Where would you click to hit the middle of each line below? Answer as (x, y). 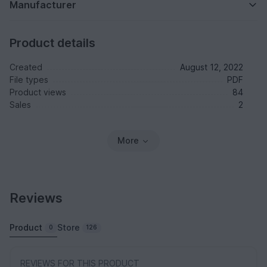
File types (29, 80)
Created (26, 67)
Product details (52, 43)
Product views (38, 92)
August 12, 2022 (212, 67)
